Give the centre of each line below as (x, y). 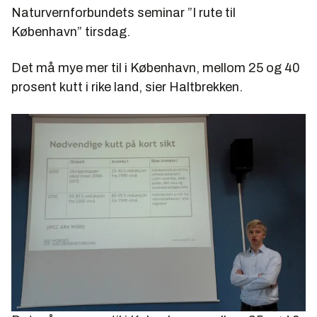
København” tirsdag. (71, 32)
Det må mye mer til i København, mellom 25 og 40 (156, 68)
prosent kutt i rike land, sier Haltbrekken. (127, 87)
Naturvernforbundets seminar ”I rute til (123, 13)
